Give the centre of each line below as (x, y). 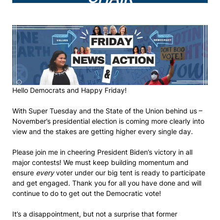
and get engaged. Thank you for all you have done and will (107, 183)
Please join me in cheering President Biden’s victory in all (102, 152)
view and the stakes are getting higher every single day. (104, 131)
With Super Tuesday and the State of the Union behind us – (107, 111)
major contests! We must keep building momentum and (100, 162)
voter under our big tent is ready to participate (131, 173)
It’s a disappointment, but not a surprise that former (95, 214)
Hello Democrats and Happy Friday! (69, 90)
